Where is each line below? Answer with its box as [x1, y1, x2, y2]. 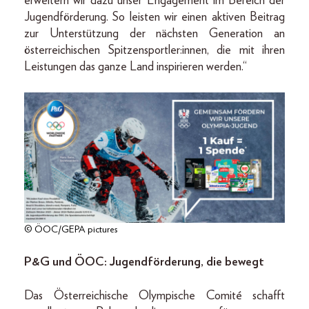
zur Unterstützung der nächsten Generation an [24, 27, 285, 40]
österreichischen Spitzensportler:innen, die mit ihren [24, 43, 285, 57]
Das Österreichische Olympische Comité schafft [24, 289, 285, 302]
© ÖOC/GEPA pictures [24, 224, 117, 235]
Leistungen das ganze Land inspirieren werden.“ [24, 60, 247, 73]
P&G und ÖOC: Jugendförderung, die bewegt [24, 255, 264, 268]
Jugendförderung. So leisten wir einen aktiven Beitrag [24, 10, 285, 23]
